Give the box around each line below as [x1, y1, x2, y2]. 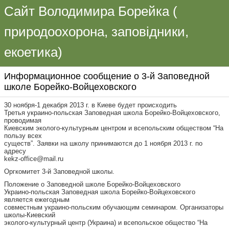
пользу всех [4, 132, 42, 140]
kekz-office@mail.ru [4, 155, 63, 163]
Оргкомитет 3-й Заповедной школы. [4, 168, 114, 175]
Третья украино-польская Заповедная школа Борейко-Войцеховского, [4, 109, 220, 117]
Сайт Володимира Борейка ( [4, 4, 177, 18]
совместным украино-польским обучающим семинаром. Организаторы [4, 203, 223, 211]
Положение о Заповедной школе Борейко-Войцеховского [4, 180, 180, 188]
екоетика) [4, 45, 62, 59]
